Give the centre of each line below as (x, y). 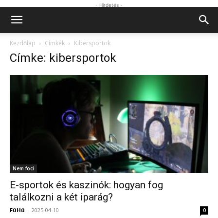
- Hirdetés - (109, 5)
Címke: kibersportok (63, 58)
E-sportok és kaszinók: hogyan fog (86, 185)
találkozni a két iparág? (61, 197)
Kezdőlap (23, 43)
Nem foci (23, 169)
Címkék (55, 43)
